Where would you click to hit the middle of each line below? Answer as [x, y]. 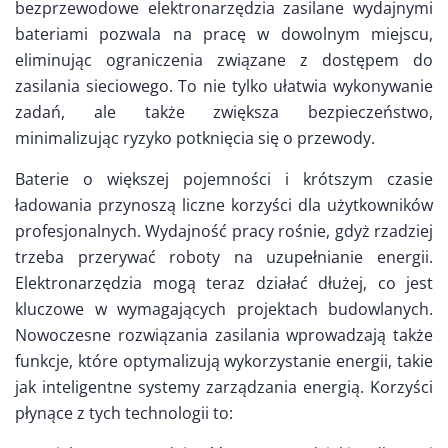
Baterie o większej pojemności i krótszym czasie [224, 179]
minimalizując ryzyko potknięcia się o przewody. [195, 138]
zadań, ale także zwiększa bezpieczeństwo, [224, 112]
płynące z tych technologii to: [124, 413]
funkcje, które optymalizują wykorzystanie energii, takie [224, 361]
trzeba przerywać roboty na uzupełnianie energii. [224, 257]
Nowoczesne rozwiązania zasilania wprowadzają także [224, 335]
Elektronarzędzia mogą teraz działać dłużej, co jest [224, 283]
